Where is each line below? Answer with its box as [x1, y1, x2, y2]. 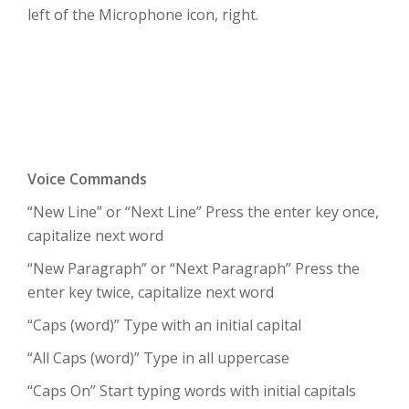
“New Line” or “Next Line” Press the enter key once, [27, 202, 379, 222]
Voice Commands [27, 169, 147, 189]
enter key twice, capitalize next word [27, 282, 274, 302]
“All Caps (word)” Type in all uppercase [27, 348, 289, 368]
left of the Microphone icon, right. [27, 5, 258, 25]
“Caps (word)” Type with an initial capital [27, 315, 301, 335]
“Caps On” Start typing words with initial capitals [27, 381, 356, 401]
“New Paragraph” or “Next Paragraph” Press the [27, 258, 360, 278]
